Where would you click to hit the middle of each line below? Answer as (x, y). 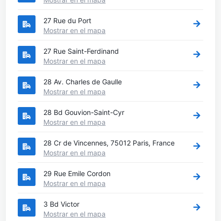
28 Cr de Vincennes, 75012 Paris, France (109, 143)
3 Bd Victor (61, 204)
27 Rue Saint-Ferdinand (81, 51)
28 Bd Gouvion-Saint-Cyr (84, 112)
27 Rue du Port (67, 20)
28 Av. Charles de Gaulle (83, 81)
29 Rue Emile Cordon (77, 173)
